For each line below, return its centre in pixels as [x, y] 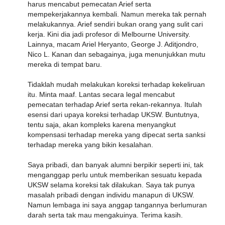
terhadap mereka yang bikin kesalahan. [90, 144]
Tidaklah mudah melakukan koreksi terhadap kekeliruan [116, 84]
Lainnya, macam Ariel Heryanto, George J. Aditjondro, [113, 44]
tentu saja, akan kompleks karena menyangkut [102, 124]
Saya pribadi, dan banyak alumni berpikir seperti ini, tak [116, 164]
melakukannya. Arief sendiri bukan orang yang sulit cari [115, 24]
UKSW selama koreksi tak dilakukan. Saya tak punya [111, 185]
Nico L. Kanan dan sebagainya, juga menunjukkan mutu [117, 54]
